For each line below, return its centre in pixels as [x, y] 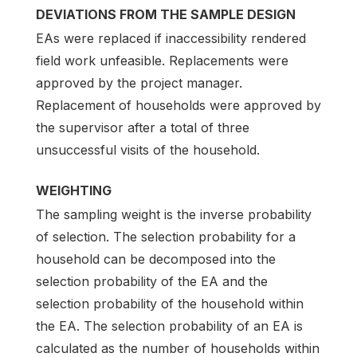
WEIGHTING [74, 190]
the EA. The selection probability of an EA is [169, 326]
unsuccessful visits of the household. [148, 149]
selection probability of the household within [170, 304]
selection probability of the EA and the [152, 281]
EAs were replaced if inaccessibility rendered [171, 38]
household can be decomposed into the [156, 259]
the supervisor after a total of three [143, 127]
